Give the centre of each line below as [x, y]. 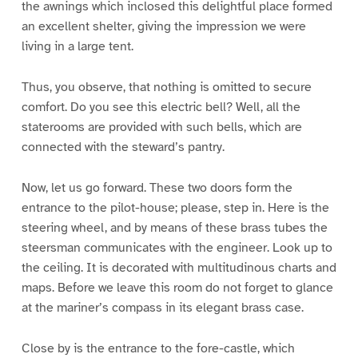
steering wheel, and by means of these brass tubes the [174, 228]
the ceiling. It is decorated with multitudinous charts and [179, 268]
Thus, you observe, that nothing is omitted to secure [166, 88]
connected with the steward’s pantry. [123, 147]
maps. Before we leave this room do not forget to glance [177, 288]
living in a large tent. [77, 47]
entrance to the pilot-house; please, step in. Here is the [175, 208]
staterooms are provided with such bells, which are [161, 127]
